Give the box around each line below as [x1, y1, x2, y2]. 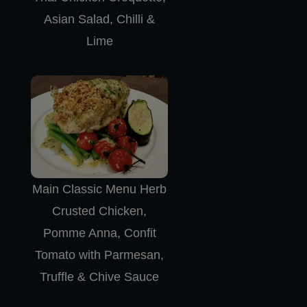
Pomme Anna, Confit [42, 225, 156, 240]
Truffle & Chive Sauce [40, 269, 159, 284]
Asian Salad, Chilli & [44, 12, 155, 26]
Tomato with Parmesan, [35, 247, 164, 262]
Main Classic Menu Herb [32, 182, 167, 196]
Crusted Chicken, [52, 204, 147, 218]
